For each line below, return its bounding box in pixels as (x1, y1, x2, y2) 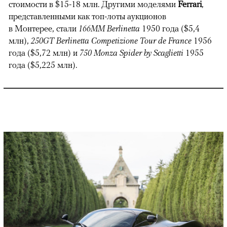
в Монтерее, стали (9, 23, 79, 33)
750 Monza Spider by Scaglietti (80, 47, 185, 58)
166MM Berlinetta (79, 23, 142, 33)
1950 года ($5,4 (142, 23, 200, 33)
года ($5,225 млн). (9, 59, 77, 70)
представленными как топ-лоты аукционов (9, 11, 166, 21)
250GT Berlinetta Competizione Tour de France (31, 35, 194, 46)
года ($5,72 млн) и (9, 47, 80, 58)
